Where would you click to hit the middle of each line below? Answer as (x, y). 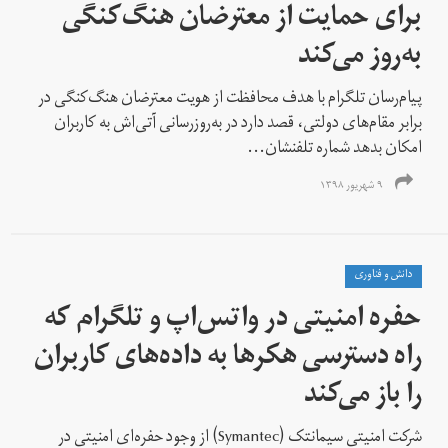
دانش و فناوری (384, 275)
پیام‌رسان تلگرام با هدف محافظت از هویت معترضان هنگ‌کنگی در (230, 99)
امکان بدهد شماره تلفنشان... (335, 149)
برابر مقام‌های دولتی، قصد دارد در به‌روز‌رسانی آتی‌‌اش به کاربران (238, 124)
